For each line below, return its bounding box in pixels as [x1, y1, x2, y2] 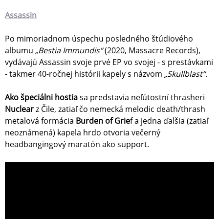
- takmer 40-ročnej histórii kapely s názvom [5, 68, 164, 80]
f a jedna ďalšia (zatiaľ [130, 115, 208, 127]
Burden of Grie [76, 115, 130, 127]
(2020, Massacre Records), [103, 45, 200, 56]
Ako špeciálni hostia [5, 92, 78, 103]
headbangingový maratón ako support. [5, 139, 149, 150]
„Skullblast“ [164, 68, 205, 80]
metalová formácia [5, 115, 76, 127]
